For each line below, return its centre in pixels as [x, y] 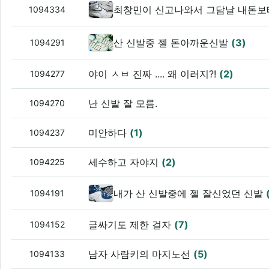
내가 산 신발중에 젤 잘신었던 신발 [190, 194]
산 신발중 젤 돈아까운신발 [173, 43]
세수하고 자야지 [125, 162]
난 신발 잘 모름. [123, 104]
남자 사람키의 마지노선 [141, 254]
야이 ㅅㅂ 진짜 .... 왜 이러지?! [154, 74]
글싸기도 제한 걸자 [131, 225]
